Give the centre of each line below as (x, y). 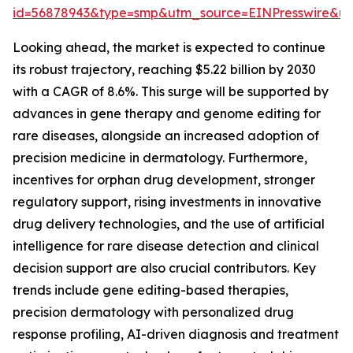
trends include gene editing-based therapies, (150, 290)
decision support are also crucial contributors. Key (164, 268)
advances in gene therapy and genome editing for (167, 114)
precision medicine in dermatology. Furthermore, (160, 158)
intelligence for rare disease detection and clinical (166, 246)
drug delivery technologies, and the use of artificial (169, 224)
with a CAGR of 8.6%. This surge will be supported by (171, 92)
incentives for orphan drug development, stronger (164, 180)
